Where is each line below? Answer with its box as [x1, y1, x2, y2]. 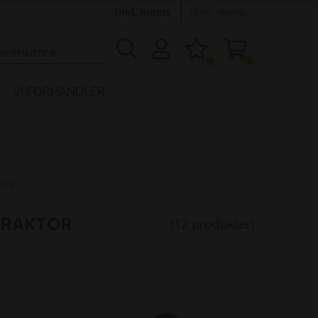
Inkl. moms [115, 5, 174, 18]
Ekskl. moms [189, 5, 247, 18]
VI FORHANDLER [13, 82, 105, 99]
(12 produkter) [170, 215, 254, 232]
